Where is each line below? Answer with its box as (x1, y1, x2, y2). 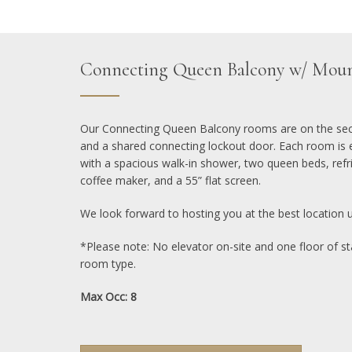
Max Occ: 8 (80, 289, 137, 305)
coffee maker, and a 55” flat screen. (80, 173, 261, 189)
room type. (80, 256, 136, 272)
